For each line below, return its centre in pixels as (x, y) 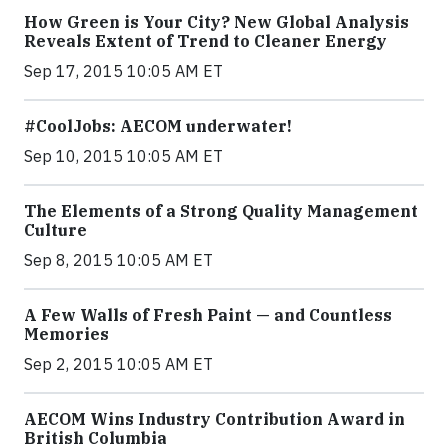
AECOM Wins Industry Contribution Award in (214, 419)
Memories (66, 334)
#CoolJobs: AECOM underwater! (158, 126)
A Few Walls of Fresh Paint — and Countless (208, 315)
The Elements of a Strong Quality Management (221, 211)
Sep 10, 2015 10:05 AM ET (123, 156)
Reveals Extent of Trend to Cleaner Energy (205, 41)
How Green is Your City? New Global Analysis (216, 22)
